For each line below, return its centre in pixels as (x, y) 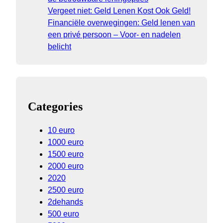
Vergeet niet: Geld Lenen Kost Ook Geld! (119, 11)
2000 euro (66, 166)
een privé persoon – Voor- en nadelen (114, 35)
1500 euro (66, 154)
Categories (55, 107)
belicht (59, 47)
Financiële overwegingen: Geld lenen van (121, 23)
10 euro (61, 130)
